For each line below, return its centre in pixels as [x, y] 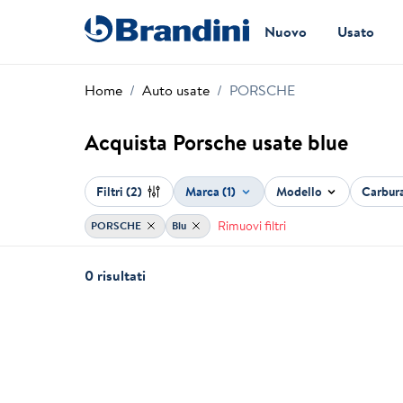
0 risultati [116, 276]
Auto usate [176, 90]
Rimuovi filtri [251, 225]
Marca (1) [211, 191]
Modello [299, 191]
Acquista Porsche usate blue [217, 142]
